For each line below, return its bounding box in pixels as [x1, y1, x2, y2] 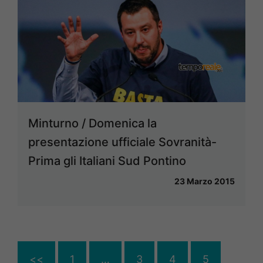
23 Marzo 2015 [174, 176, 235, 186]
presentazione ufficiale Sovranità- [28, 134, 217, 149]
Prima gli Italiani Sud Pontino [28, 153, 186, 168]
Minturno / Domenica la [28, 116, 157, 130]
